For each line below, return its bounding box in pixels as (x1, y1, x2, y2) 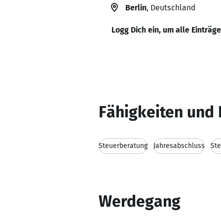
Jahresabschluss (153, 142, 205, 150)
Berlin (125, 3, 147, 12)
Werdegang (99, 192, 181, 211)
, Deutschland (147, 3, 195, 12)
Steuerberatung (99, 142, 147, 150)
